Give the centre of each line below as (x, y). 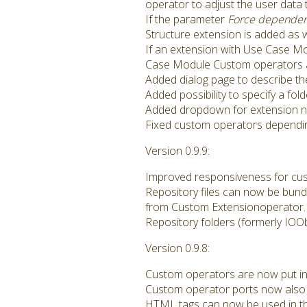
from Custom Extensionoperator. (225, 207)
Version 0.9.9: (177, 151)
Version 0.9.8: (177, 248)
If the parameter (186, 19)
